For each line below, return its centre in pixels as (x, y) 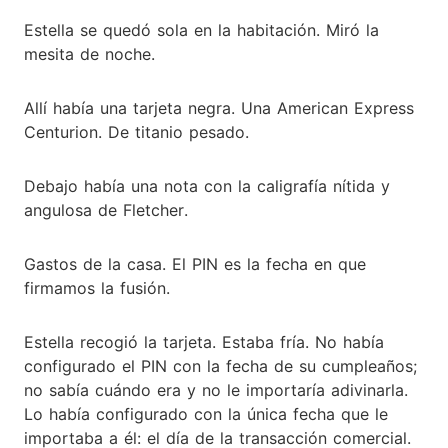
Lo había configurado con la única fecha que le (206, 413)
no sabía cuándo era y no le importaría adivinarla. (216, 389)
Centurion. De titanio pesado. (136, 131)
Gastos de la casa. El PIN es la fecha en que (195, 263)
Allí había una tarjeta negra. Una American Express (219, 107)
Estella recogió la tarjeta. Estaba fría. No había (204, 341)
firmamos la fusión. (97, 287)
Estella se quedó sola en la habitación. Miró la (201, 29)
